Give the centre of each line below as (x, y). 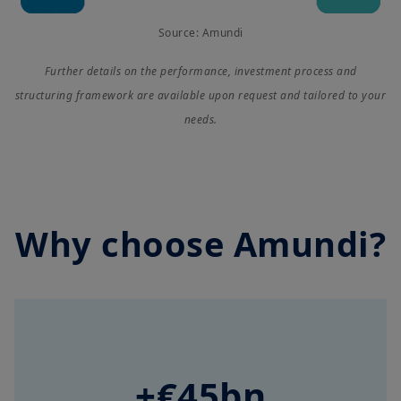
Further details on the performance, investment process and (200, 71)
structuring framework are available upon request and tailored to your (200, 95)
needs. (200, 119)
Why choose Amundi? (200, 244)
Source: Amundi (200, 32)
